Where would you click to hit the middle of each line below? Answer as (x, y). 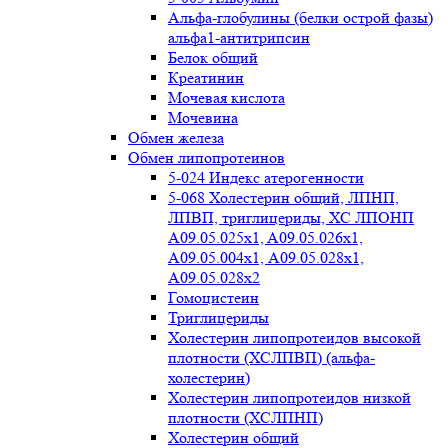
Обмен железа (176, 137)
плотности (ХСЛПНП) (245, 417)
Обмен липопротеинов (206, 157)
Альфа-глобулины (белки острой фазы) (300, 17)
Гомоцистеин (213, 297)
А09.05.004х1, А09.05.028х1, (266, 257)
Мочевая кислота (226, 97)
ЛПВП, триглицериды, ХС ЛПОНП (291, 217)
